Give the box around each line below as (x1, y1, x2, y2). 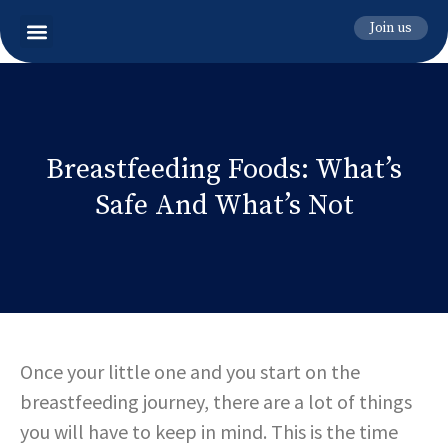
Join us (369, 19, 412, 37)
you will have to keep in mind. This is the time (20, 419, 398, 444)
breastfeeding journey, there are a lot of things (20, 389, 412, 414)
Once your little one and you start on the (20, 359, 360, 384)
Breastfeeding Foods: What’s (46, 152, 402, 187)
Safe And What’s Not (94, 188, 354, 223)
